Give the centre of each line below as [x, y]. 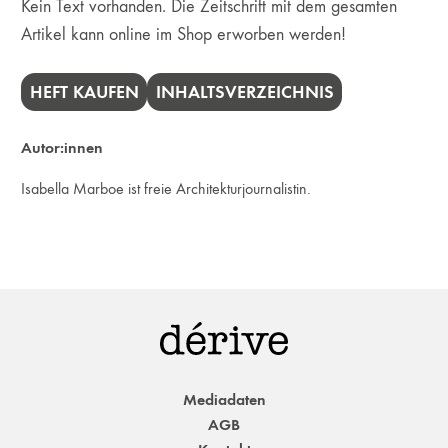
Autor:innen [62, 147]
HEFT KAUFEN [84, 91]
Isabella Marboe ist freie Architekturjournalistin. [166, 188]
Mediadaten [224, 399]
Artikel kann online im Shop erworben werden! [184, 34]
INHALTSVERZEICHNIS [244, 91]
